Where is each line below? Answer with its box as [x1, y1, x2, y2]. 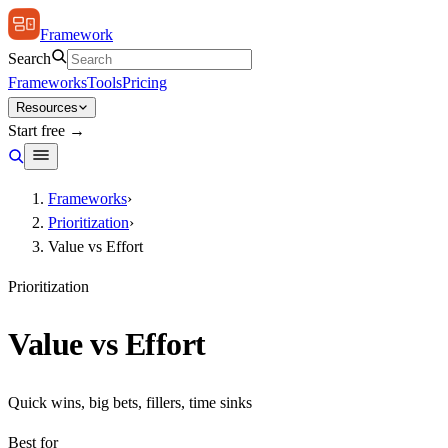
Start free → [8, 122, 85, 139]
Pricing [122, 74, 167, 91]
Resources [16, 100, 78, 115]
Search [8, 50, 51, 67]
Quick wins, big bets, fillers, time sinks [8, 393, 252, 411]
